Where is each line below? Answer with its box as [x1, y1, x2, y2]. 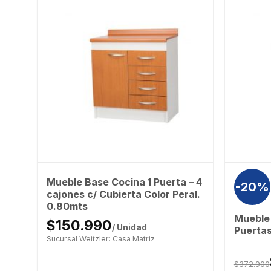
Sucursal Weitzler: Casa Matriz [46, 233, 155, 243]
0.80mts [46, 200, 88, 212]
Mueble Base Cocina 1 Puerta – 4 [46, 175, 202, 188]
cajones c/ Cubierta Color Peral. [46, 188, 200, 200]
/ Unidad [111, 222, 147, 232]
